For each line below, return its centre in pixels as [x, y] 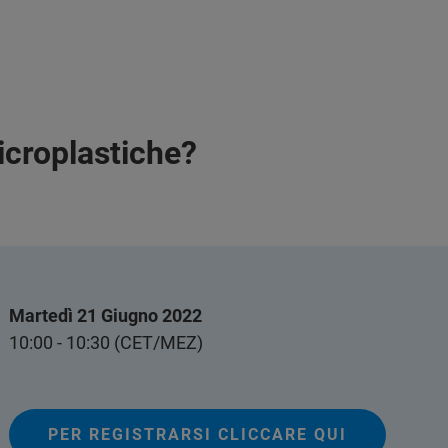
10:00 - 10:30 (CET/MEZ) [106, 342]
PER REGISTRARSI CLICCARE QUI [198, 434]
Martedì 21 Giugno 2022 [106, 315]
